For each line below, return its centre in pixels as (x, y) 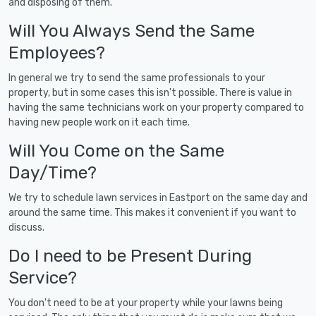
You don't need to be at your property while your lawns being (146, 303)
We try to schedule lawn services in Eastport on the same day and (158, 197)
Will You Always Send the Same (132, 30)
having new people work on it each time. (99, 122)
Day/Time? (53, 172)
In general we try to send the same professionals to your (137, 78)
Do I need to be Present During (130, 255)
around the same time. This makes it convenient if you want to (152, 212)
